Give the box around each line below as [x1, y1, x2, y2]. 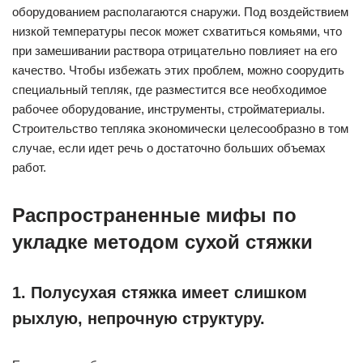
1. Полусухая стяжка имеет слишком [12, 284, 307, 301]
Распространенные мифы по [12, 204, 297, 226]
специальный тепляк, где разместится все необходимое [12, 83, 327, 96]
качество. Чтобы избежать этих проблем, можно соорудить [12, 63, 344, 77]
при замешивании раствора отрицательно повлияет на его [12, 44, 337, 58]
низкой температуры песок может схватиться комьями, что [12, 24, 342, 38]
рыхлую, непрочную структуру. [12, 310, 265, 327]
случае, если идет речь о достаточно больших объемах [12, 141, 326, 155]
